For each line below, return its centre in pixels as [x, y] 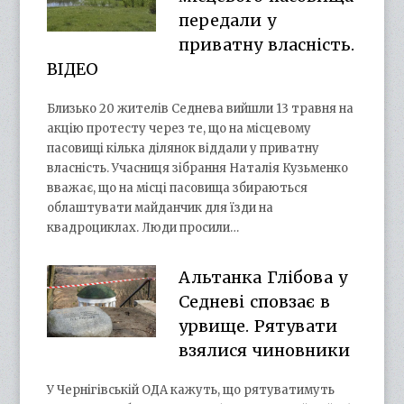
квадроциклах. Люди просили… [143, 227]
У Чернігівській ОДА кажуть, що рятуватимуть [191, 390]
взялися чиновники [264, 350]
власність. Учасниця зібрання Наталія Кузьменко [198, 168]
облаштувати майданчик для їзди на [161, 207]
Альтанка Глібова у [262, 277]
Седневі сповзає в [254, 301]
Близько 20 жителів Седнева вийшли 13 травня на [201, 108]
